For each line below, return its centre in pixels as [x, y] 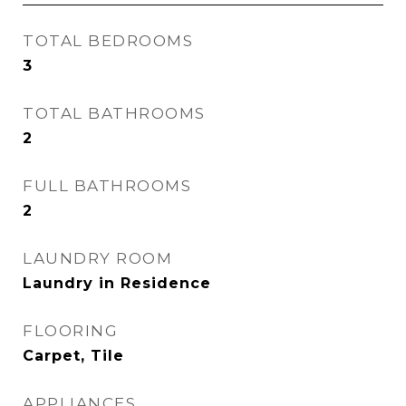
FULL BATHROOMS [107, 186]
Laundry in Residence [117, 283]
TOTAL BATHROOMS [114, 113]
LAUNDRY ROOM [97, 258]
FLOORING [70, 331]
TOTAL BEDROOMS [108, 41]
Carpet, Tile [73, 356]
